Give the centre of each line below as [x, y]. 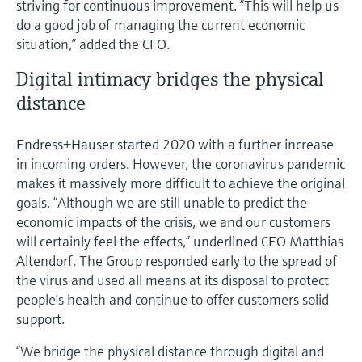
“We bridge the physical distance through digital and [170, 351]
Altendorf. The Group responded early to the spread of [177, 260]
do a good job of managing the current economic [160, 24]
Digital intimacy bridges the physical [170, 79]
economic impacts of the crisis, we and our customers [173, 221]
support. [40, 318]
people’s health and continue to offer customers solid [173, 299]
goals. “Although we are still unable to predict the [162, 202]
